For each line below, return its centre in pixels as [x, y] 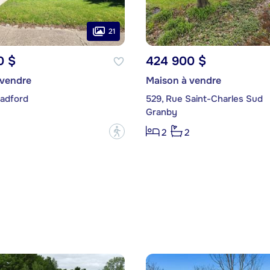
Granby [161, 112]
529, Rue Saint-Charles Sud [204, 99]
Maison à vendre [183, 81]
